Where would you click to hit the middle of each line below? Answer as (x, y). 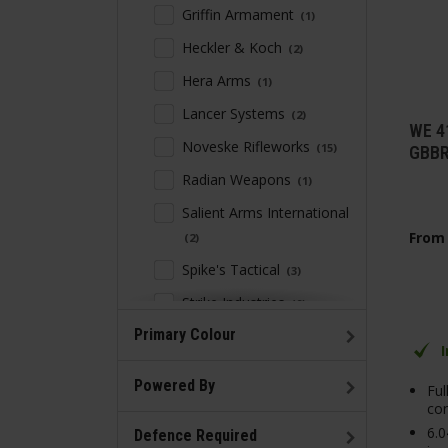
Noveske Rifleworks (248, 147)
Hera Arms (218, 81)
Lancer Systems (235, 114)
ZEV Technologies (242, 369)
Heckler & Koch (234, 48)
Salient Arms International (265, 213)
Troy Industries (232, 336)
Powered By (174, 385)
